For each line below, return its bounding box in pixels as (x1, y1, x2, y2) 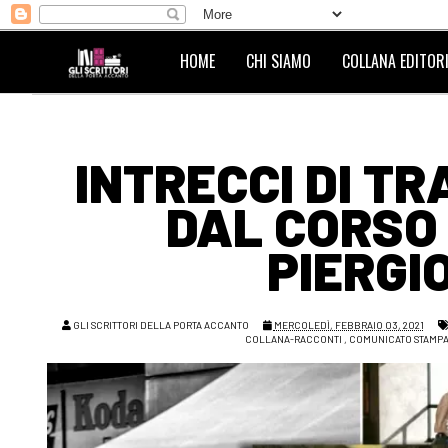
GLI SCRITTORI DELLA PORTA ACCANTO (72, 319, 249, 331)
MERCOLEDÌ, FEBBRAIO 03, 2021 (273, 319, 424, 331)
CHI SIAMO (246, 49, 311, 73)
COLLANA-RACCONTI (244, 333, 342, 345)
